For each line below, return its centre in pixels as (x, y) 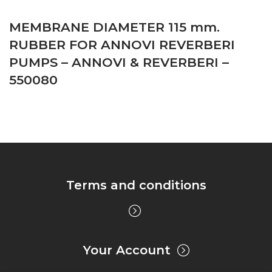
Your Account (127, 250)
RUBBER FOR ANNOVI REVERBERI (122, 44)
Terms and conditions (136, 185)
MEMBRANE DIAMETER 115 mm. (114, 27)
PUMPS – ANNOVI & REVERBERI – (119, 62)
